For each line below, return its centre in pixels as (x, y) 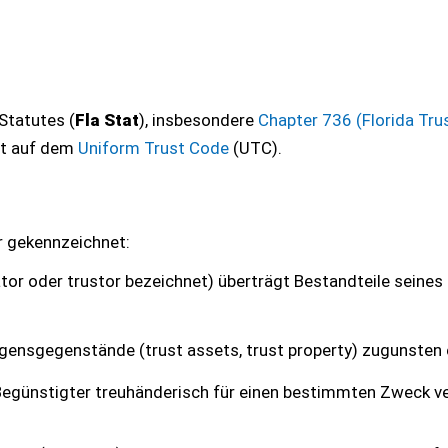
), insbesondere (198, 120)
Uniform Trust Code (153, 148)
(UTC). (257, 148)
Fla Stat (107, 120)
